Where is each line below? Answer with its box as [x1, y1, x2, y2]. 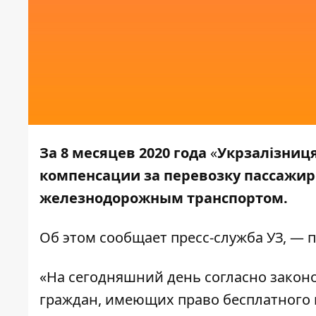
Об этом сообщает [39, 228, 171, 248]
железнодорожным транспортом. [39, 188, 288, 208]
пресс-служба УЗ [171, 228, 283, 248]
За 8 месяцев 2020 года [39, 143, 207, 163]
